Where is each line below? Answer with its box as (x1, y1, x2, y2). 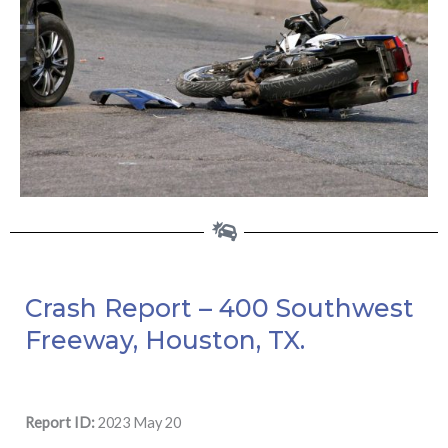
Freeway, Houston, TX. (25, 325, 305, 356)
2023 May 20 (95, 413, 181, 431)
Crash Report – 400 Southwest (25, 293, 414, 324)
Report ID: (25, 413, 95, 431)
